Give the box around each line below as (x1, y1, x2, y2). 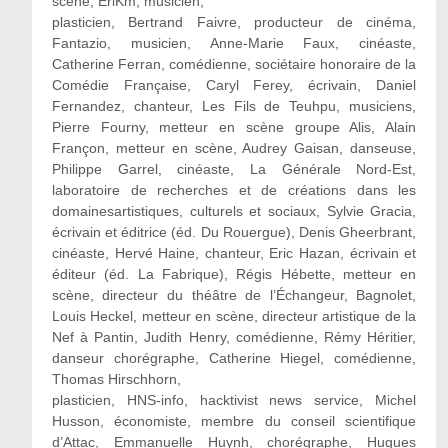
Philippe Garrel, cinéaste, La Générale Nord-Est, (51, 161, 417, 177)
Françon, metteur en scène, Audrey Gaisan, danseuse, (51, 140, 417, 156)
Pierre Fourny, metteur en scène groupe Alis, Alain (51, 119, 417, 135)
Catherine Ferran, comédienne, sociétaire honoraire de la (51, 56, 417, 72)
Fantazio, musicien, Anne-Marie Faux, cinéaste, (51, 35, 417, 51)
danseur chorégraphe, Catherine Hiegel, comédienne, (51, 350, 417, 366)
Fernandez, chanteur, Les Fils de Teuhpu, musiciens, (51, 98, 417, 114)
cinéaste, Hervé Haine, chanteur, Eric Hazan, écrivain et (51, 245, 417, 261)
